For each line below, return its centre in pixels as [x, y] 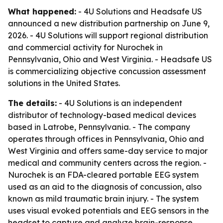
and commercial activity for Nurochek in [85, 47]
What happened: [42, 11]
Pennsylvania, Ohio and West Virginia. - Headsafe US [110, 59]
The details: [32, 103]
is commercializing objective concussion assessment [107, 71]
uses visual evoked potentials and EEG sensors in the [109, 211]
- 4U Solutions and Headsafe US [139, 11]
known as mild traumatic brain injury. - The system [103, 199]
